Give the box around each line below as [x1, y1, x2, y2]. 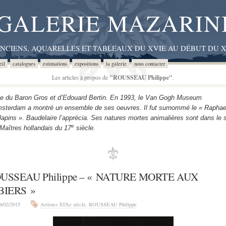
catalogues [13, 60, 35, 67]
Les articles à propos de [52, 73, 109, 81]
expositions [75, 60, 98, 67]
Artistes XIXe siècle [40, 201, 86, 208]
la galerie [106, 60, 127, 67]
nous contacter [134, 60, 165, 67]
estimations [43, 60, 67, 67]
